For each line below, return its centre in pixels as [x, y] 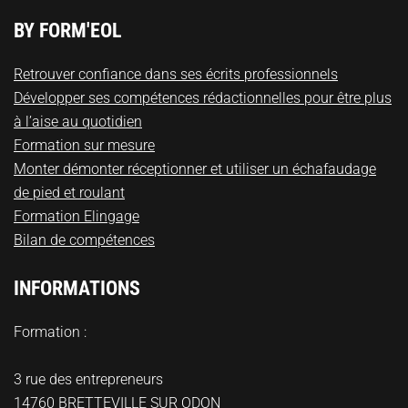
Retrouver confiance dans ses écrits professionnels [176, 74]
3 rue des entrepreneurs [88, 379]
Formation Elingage [76, 216]
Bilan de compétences [84, 240]
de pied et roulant [69, 192]
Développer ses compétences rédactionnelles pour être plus [203, 97]
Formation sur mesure [84, 145]
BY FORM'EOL [68, 30]
